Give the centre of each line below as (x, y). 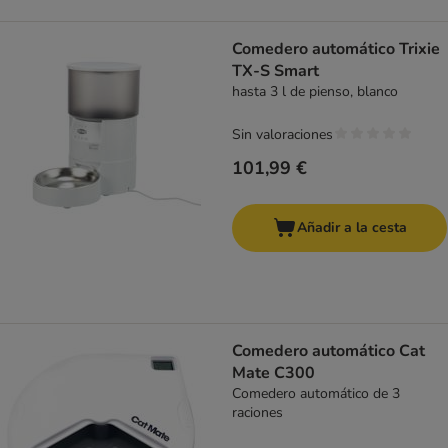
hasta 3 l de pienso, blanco (315, 92)
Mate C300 (273, 373)
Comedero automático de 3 (316, 394)
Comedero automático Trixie (336, 49)
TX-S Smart (275, 71)
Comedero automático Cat (328, 351)
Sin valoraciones (282, 135)
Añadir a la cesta (351, 228)
